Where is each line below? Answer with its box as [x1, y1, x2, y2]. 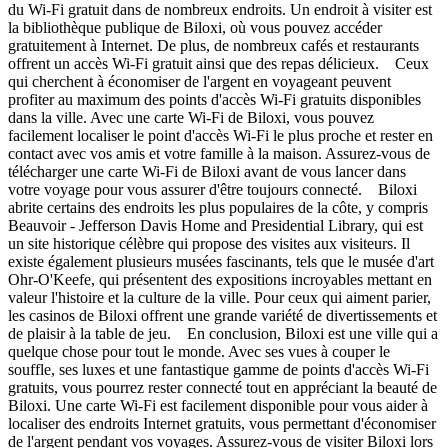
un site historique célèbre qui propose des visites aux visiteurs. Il [8, 235, 410, 253]
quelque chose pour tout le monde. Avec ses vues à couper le [8, 343, 390, 361]
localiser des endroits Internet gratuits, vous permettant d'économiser [8, 415, 436, 433]
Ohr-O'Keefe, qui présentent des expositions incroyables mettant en [8, 271, 432, 289]
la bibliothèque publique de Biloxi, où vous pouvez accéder [8, 19, 382, 37]
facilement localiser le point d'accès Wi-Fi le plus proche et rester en [8, 127, 433, 145]
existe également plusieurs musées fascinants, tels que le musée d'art [8, 253, 434, 271]
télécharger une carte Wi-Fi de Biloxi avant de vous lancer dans [8, 163, 406, 181]
